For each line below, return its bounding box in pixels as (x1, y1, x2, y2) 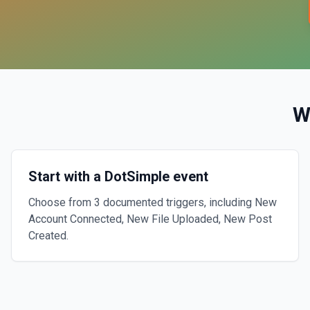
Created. (28, 229, 69, 242)
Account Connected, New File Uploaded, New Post (28, 212, 272, 226)
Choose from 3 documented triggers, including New (28, 196, 277, 209)
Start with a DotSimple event (28, 168, 208, 185)
